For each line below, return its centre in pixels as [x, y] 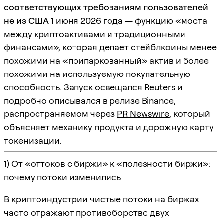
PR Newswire [143, 113]
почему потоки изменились [62, 177]
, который [190, 113]
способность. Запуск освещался [74, 87]
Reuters [160, 87]
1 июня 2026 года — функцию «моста [128, 20]
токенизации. [33, 140]
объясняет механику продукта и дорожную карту [109, 127]
